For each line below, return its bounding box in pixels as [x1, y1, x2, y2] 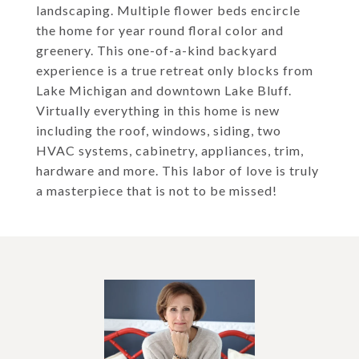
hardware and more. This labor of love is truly [36, 163, 319, 178]
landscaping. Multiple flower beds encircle [36, 2, 301, 18]
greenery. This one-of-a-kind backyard [36, 42, 277, 58]
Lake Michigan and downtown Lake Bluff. [36, 83, 292, 98]
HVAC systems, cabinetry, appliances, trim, [36, 143, 304, 158]
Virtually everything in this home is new [36, 103, 280, 118]
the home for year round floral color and [36, 22, 284, 38]
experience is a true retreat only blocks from [36, 63, 313, 78]
